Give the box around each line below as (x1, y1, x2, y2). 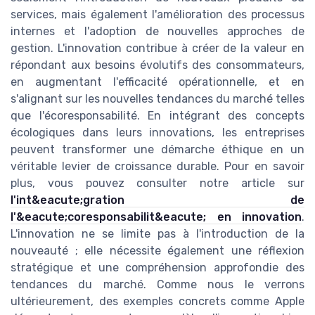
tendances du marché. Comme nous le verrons (11, 277, 304, 291)
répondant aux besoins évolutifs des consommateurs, (11, 58, 304, 72)
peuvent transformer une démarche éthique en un (11, 142, 304, 156)
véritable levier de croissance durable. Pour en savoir (11, 159, 304, 173)
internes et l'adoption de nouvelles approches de (11, 24, 304, 38)
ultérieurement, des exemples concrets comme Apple (11, 294, 304, 308)
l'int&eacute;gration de (11, 193, 304, 207)
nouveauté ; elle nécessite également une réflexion (11, 243, 304, 257)
